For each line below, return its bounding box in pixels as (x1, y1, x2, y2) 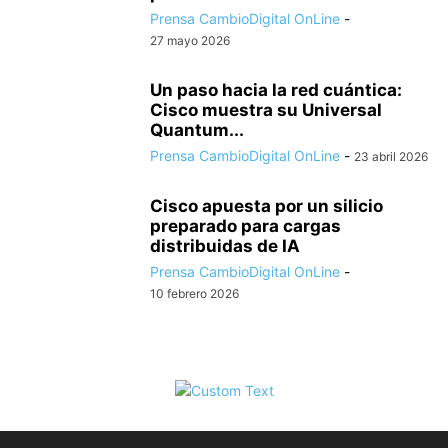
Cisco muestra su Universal (150, 100, 382, 121)
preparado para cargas (150, 216, 341, 237)
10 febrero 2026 (150, 286, 239, 302)
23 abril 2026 (354, 149, 428, 165)
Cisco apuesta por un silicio (150, 196, 383, 217)
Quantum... (150, 120, 244, 141)
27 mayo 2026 (150, 33, 230, 49)
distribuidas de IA (150, 236, 300, 257)
